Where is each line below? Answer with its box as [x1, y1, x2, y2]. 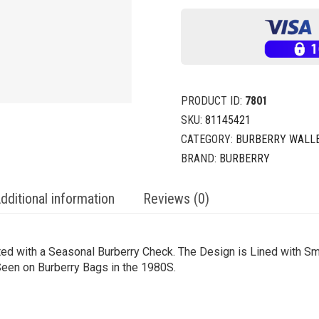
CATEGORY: [181, 132, 236, 147]
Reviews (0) [143, 190, 209, 208]
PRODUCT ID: [181, 94, 245, 108]
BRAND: [181, 152, 219, 166]
